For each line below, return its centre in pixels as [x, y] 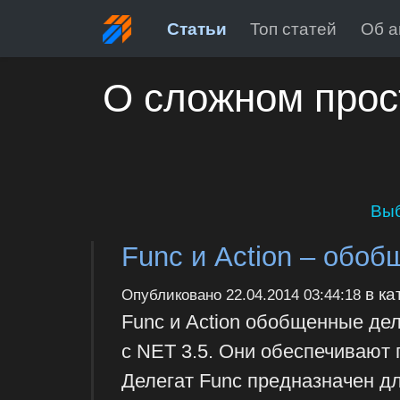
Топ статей [294, 28]
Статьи [196, 28]
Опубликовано [173, 295]
